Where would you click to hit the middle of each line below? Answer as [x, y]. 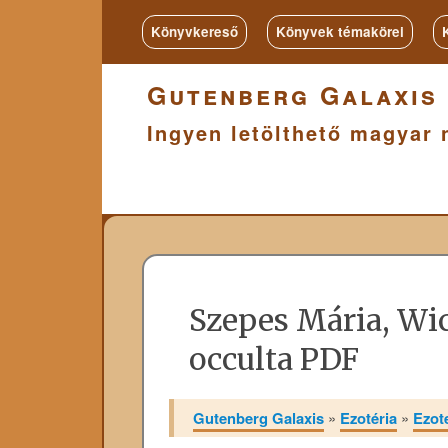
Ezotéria [369, 417]
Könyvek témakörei [340, 31]
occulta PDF [273, 358]
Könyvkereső [194, 31]
